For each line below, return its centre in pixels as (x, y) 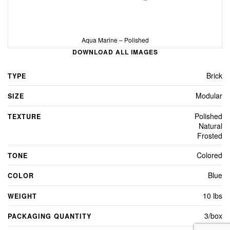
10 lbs (213, 195)
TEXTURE (24, 116)
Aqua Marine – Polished (115, 40)
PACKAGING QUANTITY (50, 216)
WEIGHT (22, 196)
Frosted (210, 135)
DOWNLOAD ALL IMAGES (115, 52)
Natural (210, 126)
